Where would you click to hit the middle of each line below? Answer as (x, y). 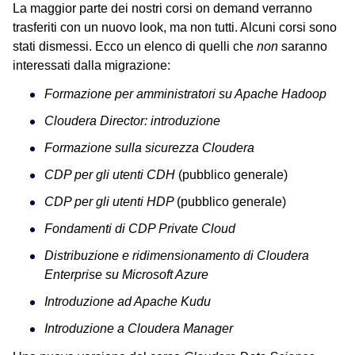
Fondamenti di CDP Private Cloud (140, 229)
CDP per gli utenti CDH (111, 175)
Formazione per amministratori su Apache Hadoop (185, 94)
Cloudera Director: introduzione (132, 121)
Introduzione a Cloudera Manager (139, 329)
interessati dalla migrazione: (92, 66)
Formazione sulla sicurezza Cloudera (149, 148)
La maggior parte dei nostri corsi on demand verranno (162, 9)
